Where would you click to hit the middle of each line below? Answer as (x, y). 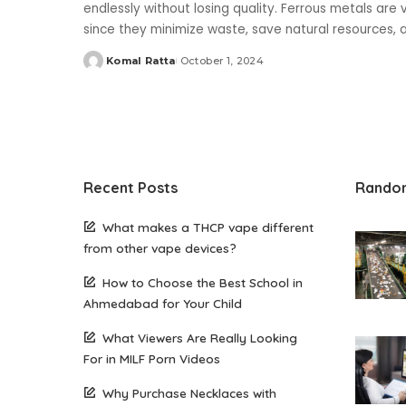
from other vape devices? (160, 248)
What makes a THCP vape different (208, 227)
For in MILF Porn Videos (152, 358)
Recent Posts (130, 188)
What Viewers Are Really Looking (200, 338)
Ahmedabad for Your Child (163, 303)
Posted (104, 68)
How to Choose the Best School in (203, 282)
